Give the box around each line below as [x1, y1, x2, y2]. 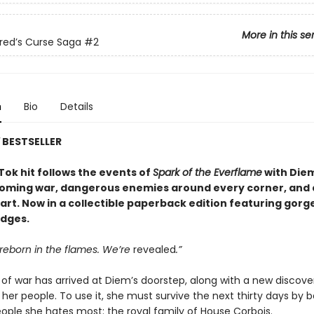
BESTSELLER [1, 135, 62, 149]
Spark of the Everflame [152, 165, 262, 179]
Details [60, 100, 93, 114]
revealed [132, 243, 176, 257]
